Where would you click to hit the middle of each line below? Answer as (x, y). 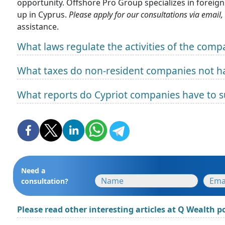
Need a (33, 170)
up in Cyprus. (43, 15)
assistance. (38, 27)
